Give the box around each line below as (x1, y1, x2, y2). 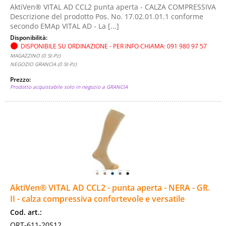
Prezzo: (10, 75, 32, 83)
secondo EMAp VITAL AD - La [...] (10, 21, 119, 31)
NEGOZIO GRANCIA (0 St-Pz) (10, 61, 77, 68)
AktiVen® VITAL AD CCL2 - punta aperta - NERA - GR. (10, 182, 210, 193)
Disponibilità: (10, 33, 49, 41)
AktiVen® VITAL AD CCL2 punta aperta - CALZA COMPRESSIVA (10, 2, 216, 12)
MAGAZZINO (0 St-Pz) (10, 52, 61, 59)
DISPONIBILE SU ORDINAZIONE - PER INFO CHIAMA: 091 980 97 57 (21, 42, 207, 50)
